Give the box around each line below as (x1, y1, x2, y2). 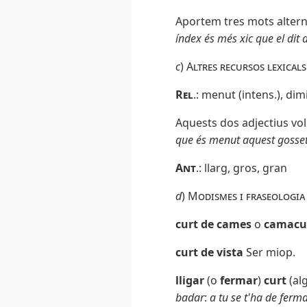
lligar (175, 273, 207, 288)
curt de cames (175, 217, 254, 232)
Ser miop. (243, 245, 295, 260)
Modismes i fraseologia (188, 188, 305, 204)
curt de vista (175, 245, 243, 260)
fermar (217, 273, 258, 288)
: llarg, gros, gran (199, 160, 287, 176)
